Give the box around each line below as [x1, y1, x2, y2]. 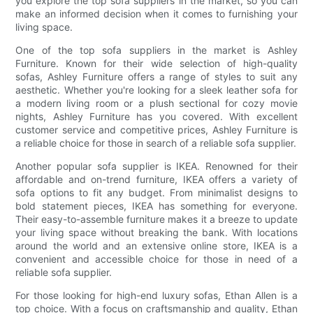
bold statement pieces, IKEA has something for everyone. [15, 200, 298, 212]
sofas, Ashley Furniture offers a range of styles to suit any [15, 71, 298, 83]
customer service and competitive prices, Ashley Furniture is [15, 124, 298, 136]
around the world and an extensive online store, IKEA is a [15, 240, 298, 252]
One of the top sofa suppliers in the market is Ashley [15, 44, 298, 57]
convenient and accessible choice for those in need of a [15, 253, 298, 265]
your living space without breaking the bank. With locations [15, 226, 298, 239]
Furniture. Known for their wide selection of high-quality [15, 57, 298, 70]
